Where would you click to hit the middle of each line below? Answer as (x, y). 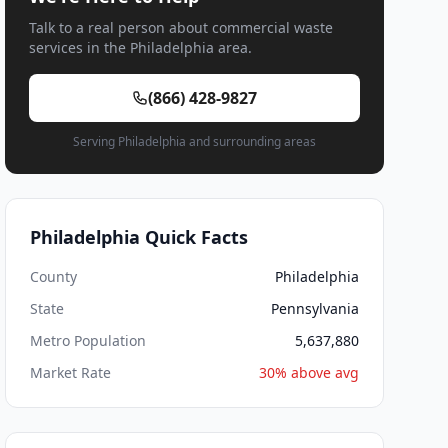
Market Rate (71, 372)
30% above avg (308, 372)
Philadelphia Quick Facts (139, 237)
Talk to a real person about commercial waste (181, 27)
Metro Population (88, 340)
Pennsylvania (314, 308)
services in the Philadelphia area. (141, 47)
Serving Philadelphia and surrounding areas (195, 141)
